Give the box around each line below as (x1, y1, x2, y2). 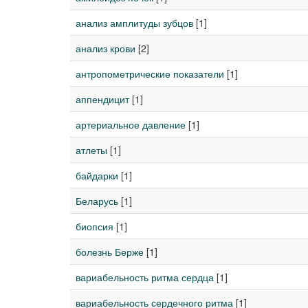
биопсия (76, 219, 113, 233)
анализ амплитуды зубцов (76, 16, 193, 30)
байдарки (76, 168, 118, 182)
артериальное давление (76, 118, 186, 131)
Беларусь (76, 194, 118, 208)
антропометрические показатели (76, 67, 224, 80)
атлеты (76, 143, 107, 157)
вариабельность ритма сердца (76, 270, 214, 284)
